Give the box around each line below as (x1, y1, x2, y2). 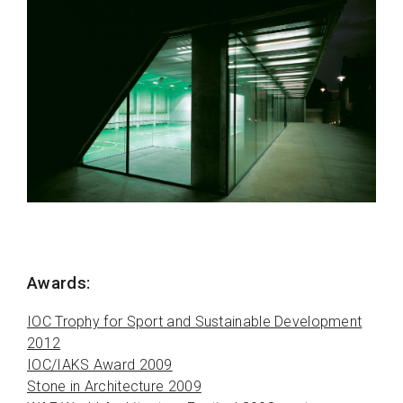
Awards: (27, 273, 91, 294)
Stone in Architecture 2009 (27, 378, 201, 396)
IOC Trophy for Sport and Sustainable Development (27, 313, 363, 331)
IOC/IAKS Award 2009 (27, 356, 173, 374)
